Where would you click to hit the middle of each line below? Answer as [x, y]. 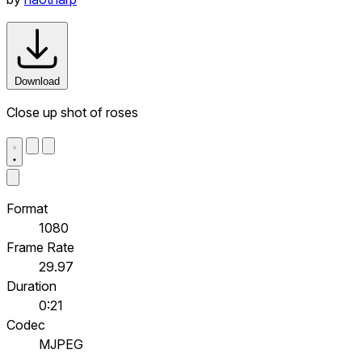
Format [27, 208]
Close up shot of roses [72, 112]
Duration [32, 286]
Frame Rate [40, 247]
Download [37, 81]
